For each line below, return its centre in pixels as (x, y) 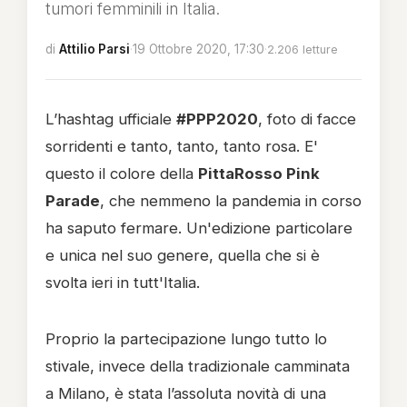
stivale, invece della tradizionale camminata (198, 366)
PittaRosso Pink (259, 174)
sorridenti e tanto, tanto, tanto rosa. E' (182, 146)
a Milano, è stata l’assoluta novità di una (186, 393)
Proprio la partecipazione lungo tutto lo (186, 339)
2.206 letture (303, 50)
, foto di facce (307, 119)
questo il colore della (122, 174)
